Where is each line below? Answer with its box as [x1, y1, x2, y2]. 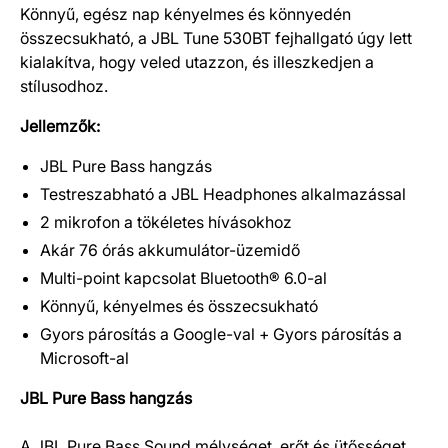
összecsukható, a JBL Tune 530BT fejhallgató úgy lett [20, 28, 412, 48]
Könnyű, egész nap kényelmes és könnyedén [20, 4, 351, 24]
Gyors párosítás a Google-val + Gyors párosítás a [40, 324, 402, 344]
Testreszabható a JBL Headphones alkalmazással [40, 184, 406, 204]
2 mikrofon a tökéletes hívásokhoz [40, 212, 292, 232]
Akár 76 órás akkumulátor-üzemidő [40, 240, 300, 260]
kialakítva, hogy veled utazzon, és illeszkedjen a [20, 52, 374, 72]
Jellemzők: [20, 116, 100, 136]
